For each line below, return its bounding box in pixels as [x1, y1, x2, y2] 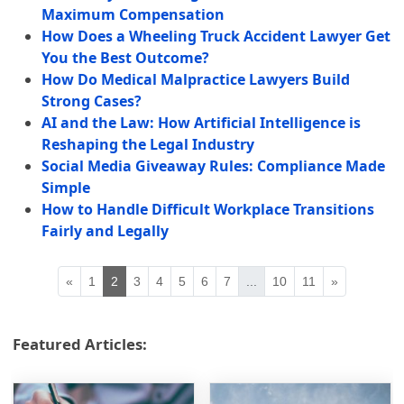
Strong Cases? [41, 91, 142, 112]
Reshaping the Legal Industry [41, 134, 255, 155]
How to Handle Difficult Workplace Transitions [41, 199, 375, 220]
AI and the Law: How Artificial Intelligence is [41, 113, 362, 133]
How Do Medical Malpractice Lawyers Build [41, 69, 351, 90]
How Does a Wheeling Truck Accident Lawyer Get [41, 26, 391, 47]
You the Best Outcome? [41, 48, 210, 69]
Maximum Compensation [41, 5, 225, 25]
